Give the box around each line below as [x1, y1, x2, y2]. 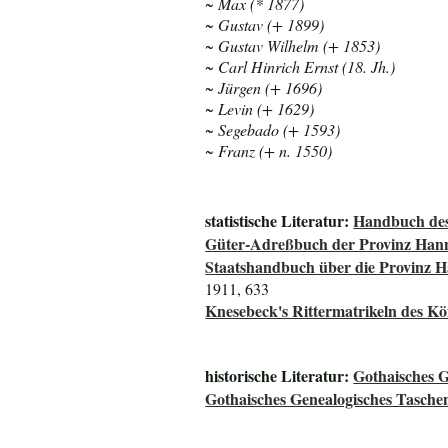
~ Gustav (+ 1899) [205, 13, 325, 35]
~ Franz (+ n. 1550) [205, 139, 333, 161]
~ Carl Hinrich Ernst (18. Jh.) [205, 55, 396, 77]
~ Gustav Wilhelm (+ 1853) [205, 34, 381, 56]
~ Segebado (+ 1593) [205, 118, 341, 140]
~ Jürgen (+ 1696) [205, 76, 323, 98]
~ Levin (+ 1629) [205, 97, 315, 119]
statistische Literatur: [205, 209, 354, 233]
